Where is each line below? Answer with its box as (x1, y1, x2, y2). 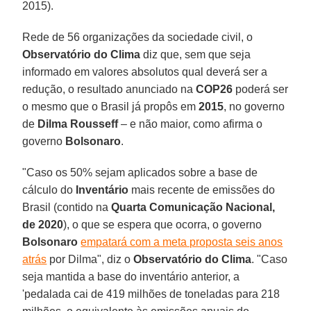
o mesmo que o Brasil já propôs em (22, 100, 199, 112)
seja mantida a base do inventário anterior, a (22, 270, 240, 283)
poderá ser (233, 83, 289, 95)
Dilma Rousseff (37, 117, 119, 130)
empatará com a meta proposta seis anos (81, 235, 283, 248)
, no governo (224, 100, 285, 112)
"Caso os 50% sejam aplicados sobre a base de (22, 166, 258, 178)
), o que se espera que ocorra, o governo (63, 218, 262, 230)
